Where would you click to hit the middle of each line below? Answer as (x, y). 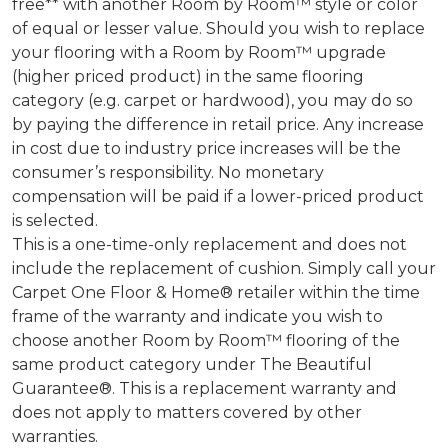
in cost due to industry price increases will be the (206, 148)
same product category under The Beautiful (192, 364)
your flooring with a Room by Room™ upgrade (199, 52)
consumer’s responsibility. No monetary (168, 172)
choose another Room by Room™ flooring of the (206, 340)
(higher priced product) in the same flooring (188, 76)
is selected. (55, 220)
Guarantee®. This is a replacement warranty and (204, 388)
